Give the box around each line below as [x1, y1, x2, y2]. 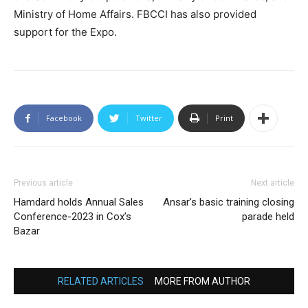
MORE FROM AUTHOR [155, 276, 250, 287]
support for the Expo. [14, 25, 117, 39]
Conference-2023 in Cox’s [14, 210, 131, 223]
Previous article [14, 178, 73, 188]
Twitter [135, 113, 162, 124]
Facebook [46, 113, 82, 124]
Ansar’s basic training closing [163, 196, 294, 209]
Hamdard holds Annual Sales [14, 196, 144, 209]
